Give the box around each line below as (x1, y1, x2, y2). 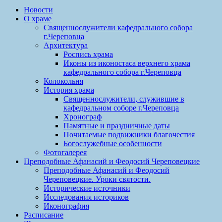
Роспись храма (63, 50, 113, 58)
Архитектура (44, 41, 88, 50)
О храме (24, 14, 52, 23)
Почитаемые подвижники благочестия (63, 130, 195, 139)
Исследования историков (44, 192, 129, 201)
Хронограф (63, 112, 102, 121)
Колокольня (44, 76, 83, 85)
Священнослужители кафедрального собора (44, 23, 193, 32)
